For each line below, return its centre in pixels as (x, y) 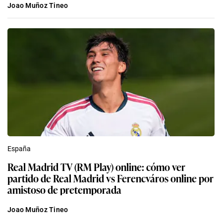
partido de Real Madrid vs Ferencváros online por (111, 178)
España (19, 149)
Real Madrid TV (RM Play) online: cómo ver (96, 167)
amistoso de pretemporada (64, 190)
